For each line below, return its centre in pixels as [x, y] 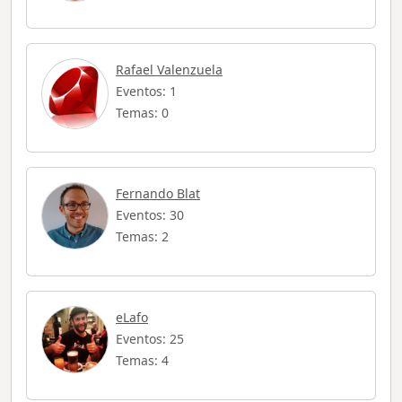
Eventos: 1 [146, 92]
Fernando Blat [158, 194]
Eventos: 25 [150, 339]
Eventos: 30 [150, 215]
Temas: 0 [142, 113]
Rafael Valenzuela [169, 70]
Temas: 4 [142, 361]
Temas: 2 [142, 237]
